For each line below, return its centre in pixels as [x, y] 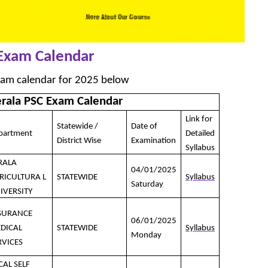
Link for [199, 120]
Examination [153, 141]
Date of [144, 127]
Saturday [147, 185]
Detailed [200, 134]
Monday [146, 236]
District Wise [79, 141]
